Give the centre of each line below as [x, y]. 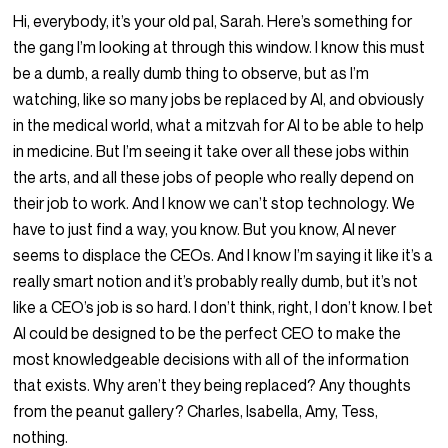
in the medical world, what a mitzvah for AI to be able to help [219, 125]
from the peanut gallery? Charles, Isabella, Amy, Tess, [196, 411]
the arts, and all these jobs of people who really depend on [214, 177]
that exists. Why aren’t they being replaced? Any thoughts [212, 385]
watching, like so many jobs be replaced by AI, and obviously [219, 99]
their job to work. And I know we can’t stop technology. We [214, 203]
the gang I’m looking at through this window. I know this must [219, 47]
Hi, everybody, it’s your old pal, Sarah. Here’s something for [213, 21]
